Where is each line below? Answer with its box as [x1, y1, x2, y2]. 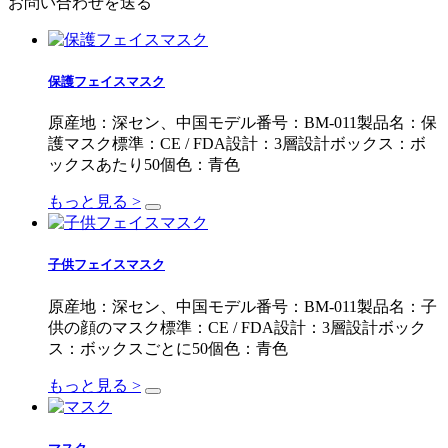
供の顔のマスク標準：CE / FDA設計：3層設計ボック [48, 318, 426, 336]
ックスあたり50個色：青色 [48, 156, 240, 174]
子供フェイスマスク [48, 257, 165, 273]
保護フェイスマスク [48, 73, 165, 89]
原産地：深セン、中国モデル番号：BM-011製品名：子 [48, 297, 437, 315]
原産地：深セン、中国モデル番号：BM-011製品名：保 [48, 114, 437, 132]
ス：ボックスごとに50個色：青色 [48, 339, 288, 357]
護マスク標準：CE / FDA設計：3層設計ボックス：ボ [48, 135, 426, 153]
